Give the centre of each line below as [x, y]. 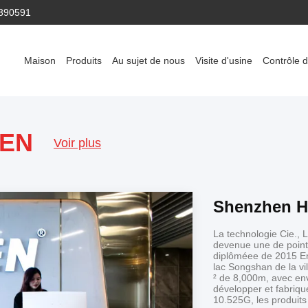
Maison [40, 60]
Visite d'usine [224, 60]
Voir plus [77, 143]
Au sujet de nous [148, 60]
